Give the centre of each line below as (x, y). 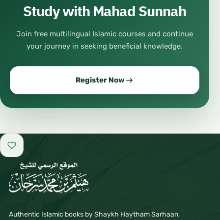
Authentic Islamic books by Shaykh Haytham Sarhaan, (94, 215)
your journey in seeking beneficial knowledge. (105, 46)
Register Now (100, 80)
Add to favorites (36, 149)
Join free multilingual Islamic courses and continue (105, 34)
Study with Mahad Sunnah (105, 12)
